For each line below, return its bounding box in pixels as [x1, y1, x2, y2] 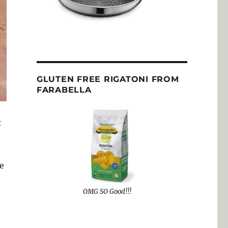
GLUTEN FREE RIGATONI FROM [36, 74, 179, 84]
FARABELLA [36, 84, 92, 95]
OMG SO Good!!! [82, 187, 131, 196]
